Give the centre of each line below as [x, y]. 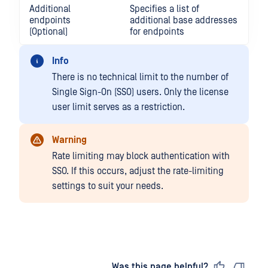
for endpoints [157, 32]
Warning [69, 140]
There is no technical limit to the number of [140, 77]
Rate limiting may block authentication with [141, 156]
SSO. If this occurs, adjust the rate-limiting [138, 171]
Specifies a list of [165, 9]
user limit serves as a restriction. [118, 107]
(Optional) [48, 32]
